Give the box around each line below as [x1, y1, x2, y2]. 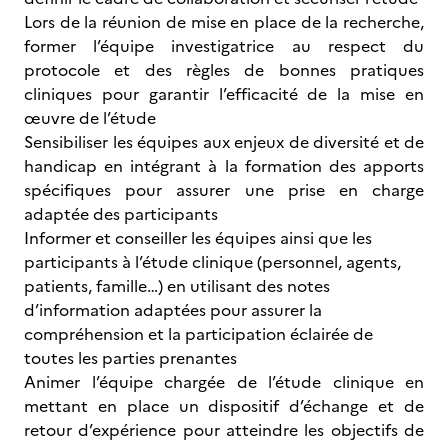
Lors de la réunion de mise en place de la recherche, [24, 10, 424, 34]
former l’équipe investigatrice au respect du [24, 34, 424, 58]
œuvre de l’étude [24, 106, 156, 130]
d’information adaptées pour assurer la [24, 298, 322, 322]
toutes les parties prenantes [24, 346, 237, 370]
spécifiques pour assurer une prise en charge [24, 178, 424, 202]
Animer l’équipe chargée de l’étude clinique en [24, 370, 424, 394]
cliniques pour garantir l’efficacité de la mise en [24, 82, 424, 106]
